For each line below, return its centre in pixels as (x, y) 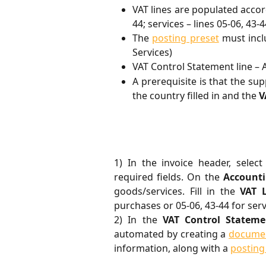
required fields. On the (169, 177)
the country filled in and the (196, 95)
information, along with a (172, 248)
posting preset (186, 38)
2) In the (138, 219)
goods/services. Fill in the (177, 191)
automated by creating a (171, 234)
